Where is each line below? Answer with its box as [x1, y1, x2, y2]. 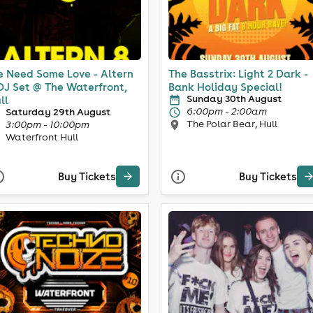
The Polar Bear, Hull [187, 117, 277, 130]
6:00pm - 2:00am [187, 104, 267, 117]
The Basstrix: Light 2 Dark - [168, 66, 308, 80]
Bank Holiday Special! [168, 80, 282, 94]
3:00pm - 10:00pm [5, 117, 89, 131]
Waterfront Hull [5, 130, 78, 143]
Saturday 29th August [5, 105, 110, 118]
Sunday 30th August [187, 92, 282, 105]
